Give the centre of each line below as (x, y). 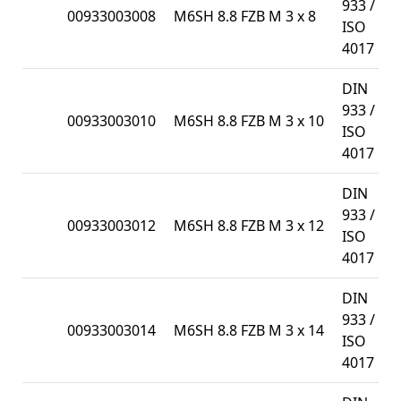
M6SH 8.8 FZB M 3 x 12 (249, 225)
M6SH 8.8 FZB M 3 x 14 (249, 330)
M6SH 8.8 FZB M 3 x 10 (249, 120)
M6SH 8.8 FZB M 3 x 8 (245, 16)
